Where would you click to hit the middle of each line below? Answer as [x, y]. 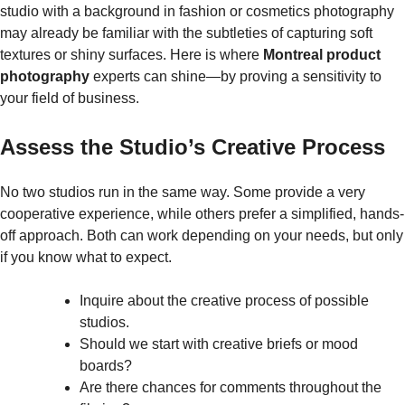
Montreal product [322, 55]
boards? [106, 366]
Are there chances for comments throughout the [231, 388]
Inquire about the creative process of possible [224, 301]
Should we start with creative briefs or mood [219, 344]
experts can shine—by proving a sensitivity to [235, 77]
